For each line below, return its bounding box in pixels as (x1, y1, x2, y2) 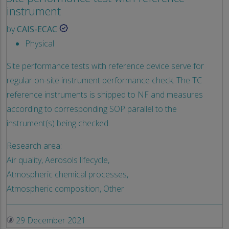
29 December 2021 (14, 214, 86, 226)
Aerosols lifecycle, (45, 154, 109, 166)
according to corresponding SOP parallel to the (7, 103, 177, 114)
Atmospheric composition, (7, 182, 101, 194)
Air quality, (7, 154, 43, 166)
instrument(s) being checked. (7, 117, 110, 129)
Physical (25, 37, 54, 49)
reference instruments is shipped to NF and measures (7, 88, 203, 100)
